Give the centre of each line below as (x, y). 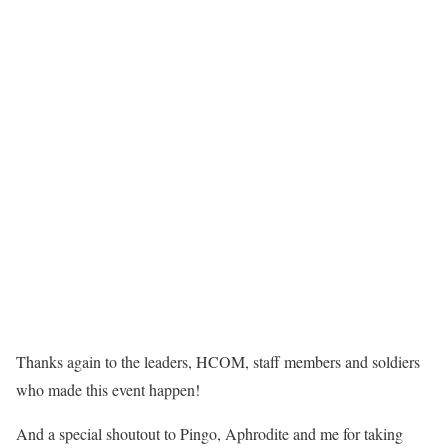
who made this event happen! (108, 389)
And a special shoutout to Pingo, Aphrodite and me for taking (209, 433)
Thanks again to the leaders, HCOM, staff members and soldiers (218, 361)
